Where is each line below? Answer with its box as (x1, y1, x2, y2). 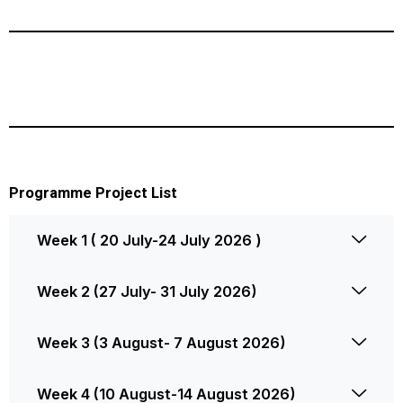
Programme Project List (9, 184, 177, 201)
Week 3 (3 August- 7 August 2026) (37, 333, 286, 352)
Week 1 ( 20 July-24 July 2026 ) (37, 230, 262, 249)
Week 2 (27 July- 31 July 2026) (37, 282, 257, 300)
